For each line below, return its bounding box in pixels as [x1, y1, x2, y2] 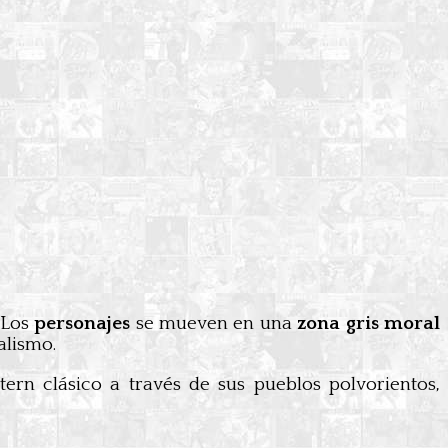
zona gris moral [297, 313, 441, 334]
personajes [34, 313, 131, 334]
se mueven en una [130, 313, 298, 334]
